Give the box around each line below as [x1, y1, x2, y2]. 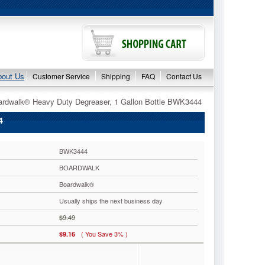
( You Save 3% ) [81, 229, 128, 238]
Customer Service [33, 71, 90, 81]
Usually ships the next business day [59, 196, 163, 205]
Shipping [101, 71, 130, 81]
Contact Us [166, 71, 202, 81]
